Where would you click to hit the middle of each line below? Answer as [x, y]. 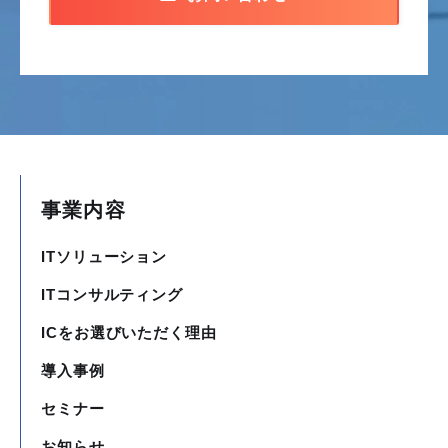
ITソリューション [104, 257]
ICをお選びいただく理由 [129, 333]
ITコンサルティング [112, 295]
